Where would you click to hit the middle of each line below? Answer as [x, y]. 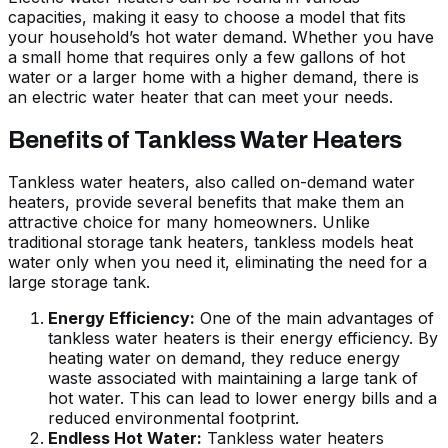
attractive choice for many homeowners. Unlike [189, 222]
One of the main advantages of [314, 318]
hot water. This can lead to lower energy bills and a [242, 398]
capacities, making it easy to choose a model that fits [207, 16]
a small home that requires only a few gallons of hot [206, 56]
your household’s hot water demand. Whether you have [221, 36]
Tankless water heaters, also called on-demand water [211, 182]
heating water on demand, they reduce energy [224, 358]
